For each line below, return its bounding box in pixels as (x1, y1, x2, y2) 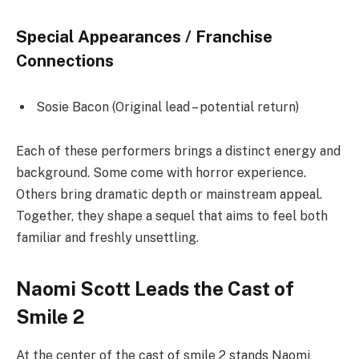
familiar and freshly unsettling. (16, 230, 199, 246)
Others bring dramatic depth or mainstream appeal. (16, 187, 322, 203)
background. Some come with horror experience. (16, 165, 306, 181)
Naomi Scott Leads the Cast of (16, 276, 294, 300)
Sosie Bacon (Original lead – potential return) (36, 99, 299, 115)
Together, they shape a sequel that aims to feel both (16, 208, 328, 224)
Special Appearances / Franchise (16, 26, 272, 46)
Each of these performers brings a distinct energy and (16, 143, 341, 159)
